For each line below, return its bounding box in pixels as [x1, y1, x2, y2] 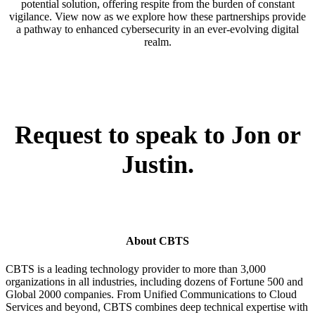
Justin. [121, 150, 194, 179]
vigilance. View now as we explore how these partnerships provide [9, 11, 306, 23]
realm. [143, 36, 172, 49]
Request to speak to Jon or [14, 121, 301, 150]
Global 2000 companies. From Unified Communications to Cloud [6, 288, 297, 300]
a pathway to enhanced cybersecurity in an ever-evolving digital [16, 23, 299, 36]
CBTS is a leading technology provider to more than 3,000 [6, 262, 266, 275]
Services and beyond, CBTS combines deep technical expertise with [6, 300, 308, 313]
